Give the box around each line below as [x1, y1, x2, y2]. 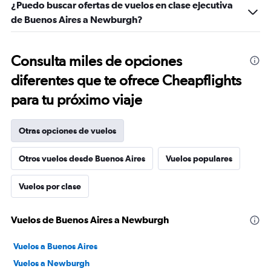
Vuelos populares [166, 154, 232, 163]
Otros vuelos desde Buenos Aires [19, 154, 145, 163]
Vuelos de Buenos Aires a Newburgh [11, 214, 169, 225]
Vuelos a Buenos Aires [13, 241, 97, 251]
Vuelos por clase [19, 181, 81, 191]
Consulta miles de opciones [11, 52, 182, 70]
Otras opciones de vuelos [19, 126, 116, 135]
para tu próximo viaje [11, 91, 142, 108]
